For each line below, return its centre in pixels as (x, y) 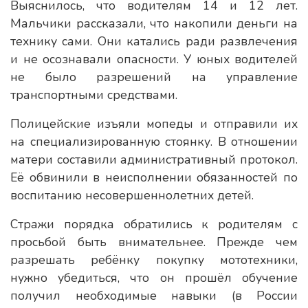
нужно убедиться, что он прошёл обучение (154, 278)
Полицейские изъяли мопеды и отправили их (154, 124)
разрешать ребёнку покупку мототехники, (154, 260)
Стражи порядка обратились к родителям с (154, 224)
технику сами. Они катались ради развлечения (154, 41)
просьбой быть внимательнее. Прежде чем (154, 242)
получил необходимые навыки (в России (154, 296)
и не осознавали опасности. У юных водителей (154, 59)
